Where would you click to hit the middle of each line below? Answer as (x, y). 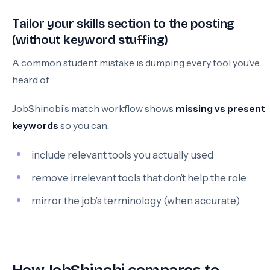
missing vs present (220, 108)
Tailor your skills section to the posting (123, 24)
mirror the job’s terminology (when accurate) (136, 201)
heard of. (31, 80)
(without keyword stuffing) (90, 40)
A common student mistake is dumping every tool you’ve (136, 63)
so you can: (84, 125)
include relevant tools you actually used (122, 155)
